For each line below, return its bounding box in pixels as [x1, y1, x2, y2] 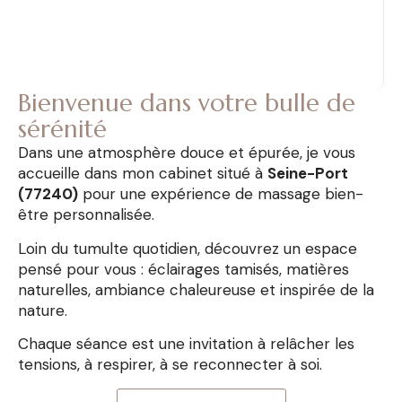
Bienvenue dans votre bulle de [18, 88, 355, 119]
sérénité [18, 114, 107, 145]
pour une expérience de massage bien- [78, 184, 363, 205]
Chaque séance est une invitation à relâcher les [18, 334, 354, 354]
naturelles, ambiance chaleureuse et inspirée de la [18, 279, 374, 300]
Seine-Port [267, 163, 348, 184]
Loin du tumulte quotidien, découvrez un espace [18, 238, 357, 258]
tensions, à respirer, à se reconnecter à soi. [18, 354, 322, 375]
